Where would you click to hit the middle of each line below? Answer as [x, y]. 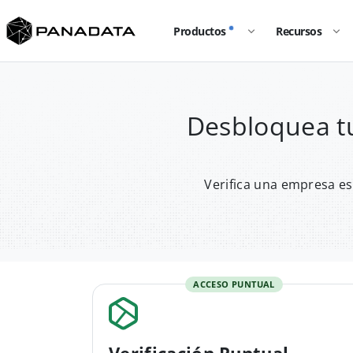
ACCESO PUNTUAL [234, 284]
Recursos [299, 31]
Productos [200, 31]
